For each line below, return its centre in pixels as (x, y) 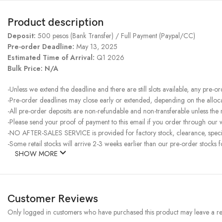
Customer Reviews (53, 199)
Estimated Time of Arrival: (52, 58)
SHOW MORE (37, 154)
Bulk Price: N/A (33, 69)
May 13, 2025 (96, 47)
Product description (55, 23)
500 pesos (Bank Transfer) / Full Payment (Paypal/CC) (116, 36)
